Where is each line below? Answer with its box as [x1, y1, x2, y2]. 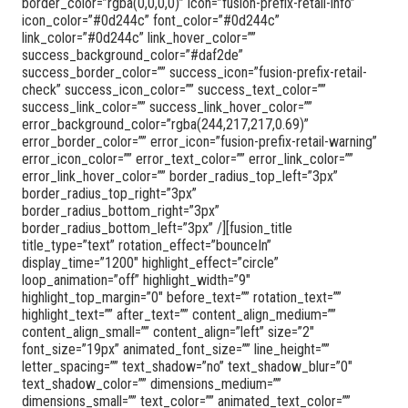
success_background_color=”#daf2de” [22, 46, 243, 64]
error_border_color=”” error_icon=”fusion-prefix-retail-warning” [22, 132, 377, 150]
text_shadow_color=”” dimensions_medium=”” [22, 374, 281, 393]
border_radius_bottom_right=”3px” [22, 201, 219, 219]
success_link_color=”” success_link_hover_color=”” [22, 97, 312, 116]
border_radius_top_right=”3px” [22, 184, 197, 202]
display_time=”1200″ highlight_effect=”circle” [22, 253, 279, 271]
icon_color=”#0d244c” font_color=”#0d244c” [22, 11, 280, 29]
